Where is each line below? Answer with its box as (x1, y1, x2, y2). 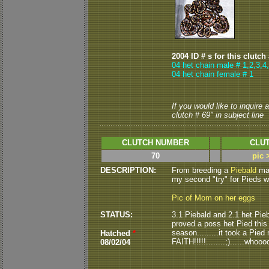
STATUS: (100, 210, 133, 219)
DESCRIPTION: (100, 166, 156, 175)
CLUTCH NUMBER (121, 138, 189, 147)
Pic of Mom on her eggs (172, 193, 255, 202)
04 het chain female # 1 (172, 70, 253, 79)
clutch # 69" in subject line (172, 110, 264, 119)
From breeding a (172, 166, 231, 175)
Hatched (100, 229, 133, 238)
